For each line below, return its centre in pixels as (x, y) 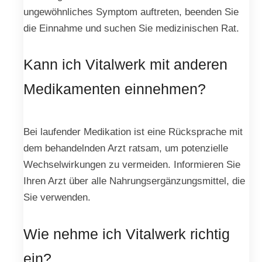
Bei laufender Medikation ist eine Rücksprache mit (133, 132)
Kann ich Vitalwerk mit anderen (125, 65)
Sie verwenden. (57, 197)
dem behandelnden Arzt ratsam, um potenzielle (126, 148)
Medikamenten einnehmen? (115, 89)
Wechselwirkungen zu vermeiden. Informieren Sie (132, 165)
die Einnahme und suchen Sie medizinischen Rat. (131, 28)
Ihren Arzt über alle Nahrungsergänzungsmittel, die (134, 181)
